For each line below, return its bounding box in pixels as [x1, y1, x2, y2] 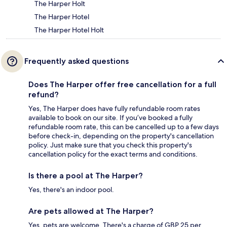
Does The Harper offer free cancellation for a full [28, 79, 216, 89]
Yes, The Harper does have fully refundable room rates [28, 103, 200, 113]
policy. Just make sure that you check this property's [28, 140, 192, 149]
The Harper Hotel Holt [34, 25, 104, 34]
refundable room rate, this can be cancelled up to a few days [28, 122, 219, 131]
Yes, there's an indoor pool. [28, 184, 114, 194]
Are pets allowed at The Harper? [28, 206, 154, 216]
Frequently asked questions [24, 56, 129, 66]
